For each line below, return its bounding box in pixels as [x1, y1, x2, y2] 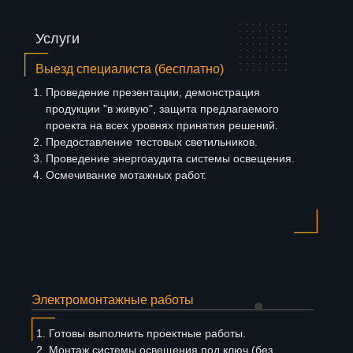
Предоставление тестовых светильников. [45, 135, 258, 148]
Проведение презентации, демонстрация [45, 85, 260, 98]
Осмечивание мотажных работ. [45, 168, 206, 181]
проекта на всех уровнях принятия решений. [45, 118, 278, 132]
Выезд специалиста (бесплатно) [35, 61, 224, 76]
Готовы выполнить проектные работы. [49, 326, 247, 340]
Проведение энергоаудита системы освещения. [45, 151, 295, 165]
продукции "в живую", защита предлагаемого [45, 102, 279, 115]
